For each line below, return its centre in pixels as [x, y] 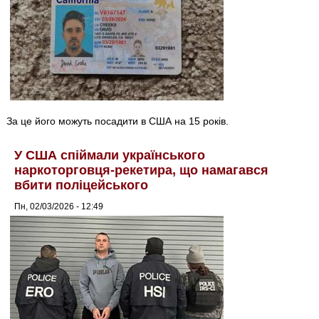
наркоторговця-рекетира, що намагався [142, 171]
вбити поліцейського [82, 185]
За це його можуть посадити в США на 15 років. [118, 121]
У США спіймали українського [110, 156]
